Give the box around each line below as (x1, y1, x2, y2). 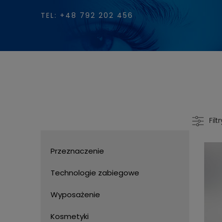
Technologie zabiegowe (51, 167, 139, 178)
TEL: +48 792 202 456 (41, 10, 133, 20)
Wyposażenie (51, 189, 100, 200)
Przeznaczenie (51, 146, 104, 156)
